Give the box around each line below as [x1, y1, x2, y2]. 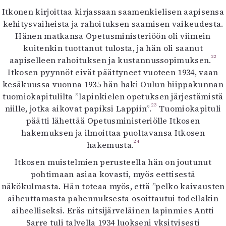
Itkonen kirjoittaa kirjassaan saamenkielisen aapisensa [2, 6, 224, 17]
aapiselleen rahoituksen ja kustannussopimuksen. [9, 54, 211, 66]
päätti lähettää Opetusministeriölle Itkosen [26, 115, 200, 126]
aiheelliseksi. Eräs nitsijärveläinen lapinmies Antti [12, 205, 214, 216]
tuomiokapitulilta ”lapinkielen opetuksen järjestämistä [3, 91, 223, 102]
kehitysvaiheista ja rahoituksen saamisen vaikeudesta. [3, 18, 223, 29]
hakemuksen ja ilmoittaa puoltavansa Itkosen [21, 127, 205, 138]
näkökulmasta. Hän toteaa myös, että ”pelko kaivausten [1, 181, 225, 192]
